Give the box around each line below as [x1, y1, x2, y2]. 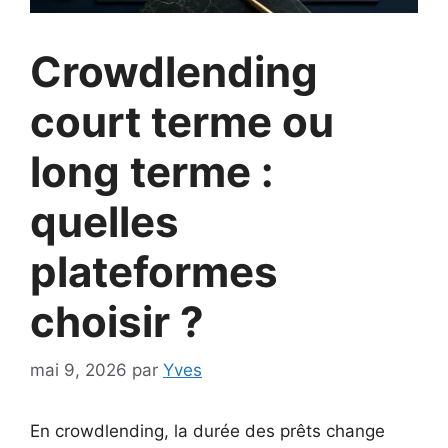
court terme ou [30, 95, 334, 147]
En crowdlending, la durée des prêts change [30, 421, 385, 442]
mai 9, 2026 [30, 360, 127, 381]
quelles [30, 195, 179, 247]
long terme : [30, 145, 274, 197]
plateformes [30, 245, 278, 297]
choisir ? [30, 295, 204, 347]
